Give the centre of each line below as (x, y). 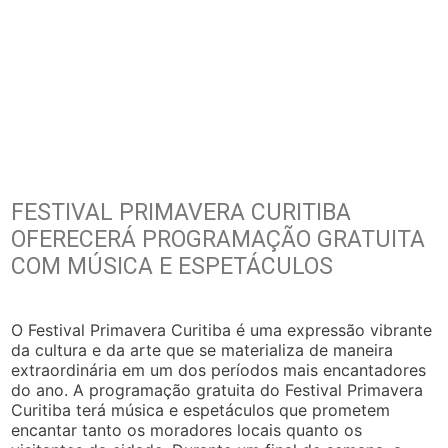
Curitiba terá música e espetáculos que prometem (201, 410)
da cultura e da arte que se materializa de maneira (202, 350)
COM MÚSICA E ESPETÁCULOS (172, 267)
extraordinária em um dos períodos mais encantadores (219, 370)
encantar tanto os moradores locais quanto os (187, 430)
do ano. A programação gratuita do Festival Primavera (217, 390)
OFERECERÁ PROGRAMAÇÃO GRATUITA (218, 240)
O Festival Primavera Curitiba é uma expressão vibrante (222, 330)
